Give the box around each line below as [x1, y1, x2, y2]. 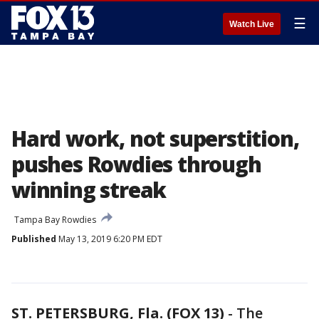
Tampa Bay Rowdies [14, 214, 96, 226]
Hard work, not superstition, [11, 124, 299, 153]
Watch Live [229, 19, 274, 29]
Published [11, 233, 56, 245]
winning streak [11, 175, 167, 204]
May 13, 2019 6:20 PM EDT [56, 233, 162, 245]
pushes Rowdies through [11, 150, 261, 179]
